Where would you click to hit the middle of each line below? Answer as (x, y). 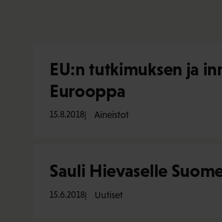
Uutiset (109, 195)
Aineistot (111, 115)
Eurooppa (88, 91)
